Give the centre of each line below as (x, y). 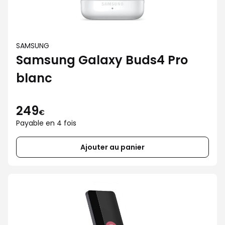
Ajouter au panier (113, 147)
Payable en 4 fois (46, 123)
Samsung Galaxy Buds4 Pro (102, 60)
